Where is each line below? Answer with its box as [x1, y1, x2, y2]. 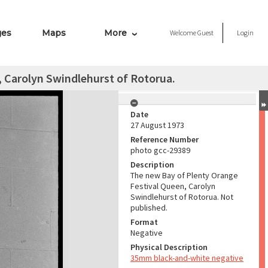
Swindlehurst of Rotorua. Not [130, 191, 233, 202]
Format [130, 217, 158, 227]
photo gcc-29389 [130, 145, 190, 156]
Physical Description [130, 242, 208, 252]
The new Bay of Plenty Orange [130, 170, 238, 181]
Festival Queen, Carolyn [130, 181, 215, 191]
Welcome [170, 28, 197, 37]
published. [130, 202, 167, 213]
